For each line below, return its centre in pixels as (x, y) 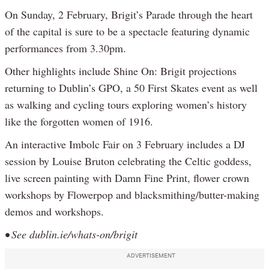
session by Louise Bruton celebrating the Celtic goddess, (128, 161)
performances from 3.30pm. (65, 48)
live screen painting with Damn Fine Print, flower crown (127, 177)
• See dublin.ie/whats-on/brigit (71, 234)
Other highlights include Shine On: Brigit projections (121, 71)
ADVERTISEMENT (151, 255)
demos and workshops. (54, 211)
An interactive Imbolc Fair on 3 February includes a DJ (125, 144)
